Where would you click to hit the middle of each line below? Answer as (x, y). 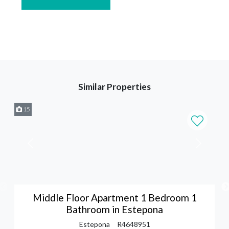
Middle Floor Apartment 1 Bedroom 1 (114, 197)
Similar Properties (114, 86)
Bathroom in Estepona (114, 209)
